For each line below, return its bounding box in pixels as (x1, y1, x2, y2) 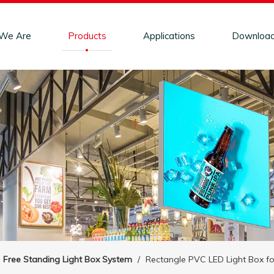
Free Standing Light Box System (3, 254, 132, 265)
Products (67, 30, 106, 42)
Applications (143, 30, 195, 42)
